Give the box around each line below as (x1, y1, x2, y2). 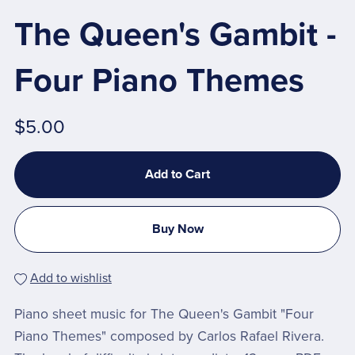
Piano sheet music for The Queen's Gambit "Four (13, 306, 314, 323)
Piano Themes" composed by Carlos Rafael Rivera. (13, 328, 324, 345)
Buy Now (151, 221, 204, 238)
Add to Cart (145, 166, 210, 182)
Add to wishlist (29, 270, 112, 287)
